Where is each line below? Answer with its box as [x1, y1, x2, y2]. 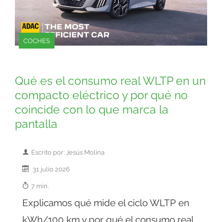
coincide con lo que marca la [15, 103, 168, 116]
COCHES [23, 37, 50, 45]
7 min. [31, 182, 49, 190]
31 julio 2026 [31, 165, 70, 173]
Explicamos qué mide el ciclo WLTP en [22, 197, 189, 209]
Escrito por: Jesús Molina [31, 148, 105, 157]
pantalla [15, 117, 57, 131]
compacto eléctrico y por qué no [15, 89, 188, 102]
